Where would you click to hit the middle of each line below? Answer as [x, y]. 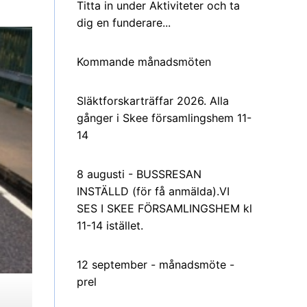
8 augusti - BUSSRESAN [139, 174]
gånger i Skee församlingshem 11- [164, 118]
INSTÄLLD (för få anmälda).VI [153, 191]
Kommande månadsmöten [144, 61]
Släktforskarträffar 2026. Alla [153, 100]
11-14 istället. [110, 225]
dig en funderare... [124, 22]
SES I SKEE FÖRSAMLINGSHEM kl [164, 208]
